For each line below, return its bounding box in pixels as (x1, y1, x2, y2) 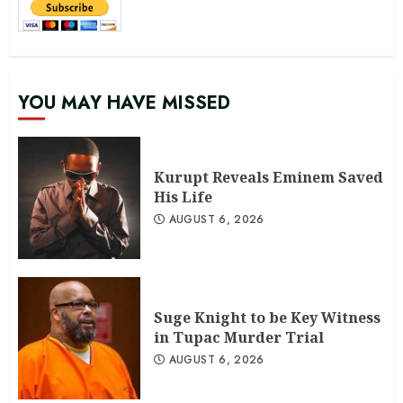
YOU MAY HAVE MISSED (18, 90, 230, 117)
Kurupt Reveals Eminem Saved (154, 167, 383, 188)
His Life (154, 187, 212, 208)
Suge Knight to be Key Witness (154, 308, 381, 328)
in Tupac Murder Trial (154, 327, 324, 348)
